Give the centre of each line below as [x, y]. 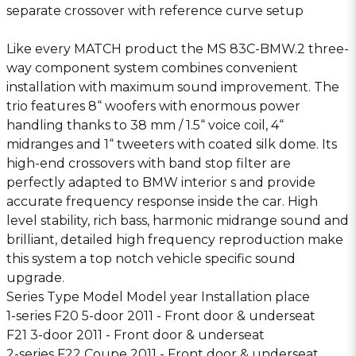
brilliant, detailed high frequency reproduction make [175, 240]
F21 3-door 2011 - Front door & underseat [135, 335]
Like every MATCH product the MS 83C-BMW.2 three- [178, 49]
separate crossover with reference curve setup [155, 11]
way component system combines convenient [152, 68]
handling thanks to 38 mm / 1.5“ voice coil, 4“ [145, 125]
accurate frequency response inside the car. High [162, 201]
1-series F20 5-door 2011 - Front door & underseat [161, 316]
